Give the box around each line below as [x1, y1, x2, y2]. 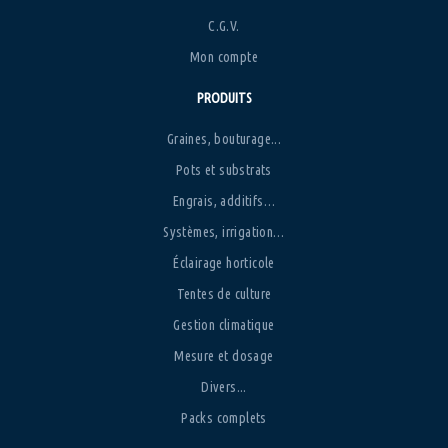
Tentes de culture [176, 285, 272, 302]
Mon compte [190, 48, 258, 65]
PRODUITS [196, 89, 252, 106]
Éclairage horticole [173, 254, 275, 271]
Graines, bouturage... [166, 130, 282, 147]
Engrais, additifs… [172, 192, 276, 209]
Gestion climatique [173, 316, 275, 333]
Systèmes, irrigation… [163, 223, 285, 240]
